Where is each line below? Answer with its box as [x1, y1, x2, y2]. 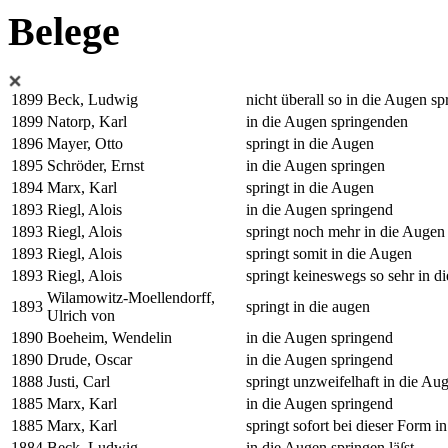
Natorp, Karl [47, 112, 127, 130]
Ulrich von [47, 306, 115, 324]
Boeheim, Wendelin [47, 328, 172, 346]
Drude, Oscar [47, 350, 132, 368]
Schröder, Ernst [47, 156, 144, 174]
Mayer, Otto [47, 134, 123, 152]
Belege [8, 9, 120, 54]
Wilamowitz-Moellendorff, [47, 288, 215, 306]
